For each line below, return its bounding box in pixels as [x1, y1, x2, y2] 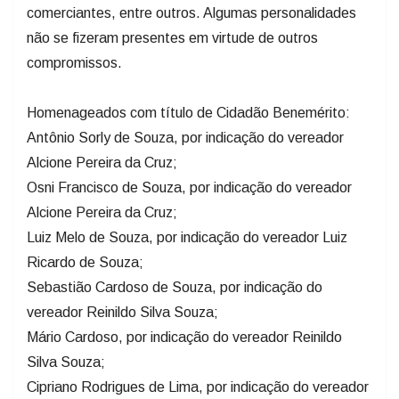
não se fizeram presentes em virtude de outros [27, 29, 318, 45]
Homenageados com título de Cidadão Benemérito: [27, 104, 350, 120]
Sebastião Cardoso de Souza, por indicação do [27, 279, 322, 295]
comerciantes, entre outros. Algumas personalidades [27, 4, 356, 20]
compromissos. [27, 54, 122, 70]
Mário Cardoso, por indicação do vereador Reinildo [27, 329, 342, 345]
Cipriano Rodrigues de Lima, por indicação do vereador [27, 379, 369, 395]
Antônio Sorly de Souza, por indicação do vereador [27, 129, 344, 145]
